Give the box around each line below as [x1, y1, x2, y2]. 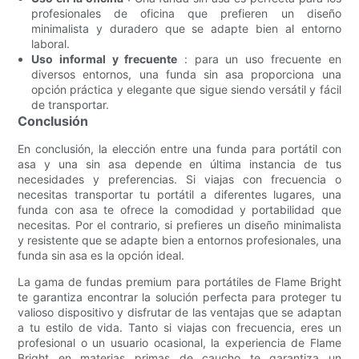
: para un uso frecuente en [177, 51, 341, 66]
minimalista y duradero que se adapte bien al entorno [31, 21, 341, 35]
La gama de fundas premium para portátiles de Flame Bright [18, 274, 341, 288]
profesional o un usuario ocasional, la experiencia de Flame [18, 335, 341, 349]
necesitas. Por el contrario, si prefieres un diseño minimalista [18, 217, 341, 232]
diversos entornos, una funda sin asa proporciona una [31, 67, 341, 81]
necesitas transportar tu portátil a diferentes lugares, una [18, 187, 341, 201]
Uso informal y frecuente [31, 51, 178, 66]
